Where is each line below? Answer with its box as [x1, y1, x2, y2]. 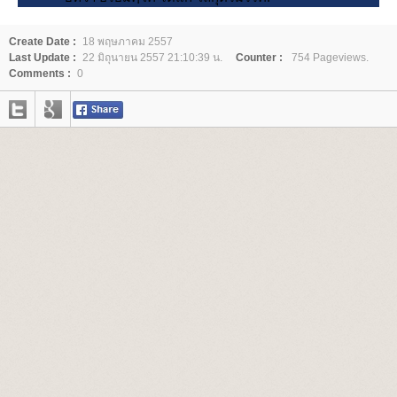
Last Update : [9, 51, 76, 64]
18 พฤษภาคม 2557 [82, 35, 173, 48]
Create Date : [9, 35, 76, 48]
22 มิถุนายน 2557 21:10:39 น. [82, 51, 222, 64]
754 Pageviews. [289, 51, 369, 64]
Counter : [236, 51, 283, 64]
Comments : [9, 67, 71, 80]
